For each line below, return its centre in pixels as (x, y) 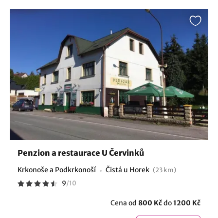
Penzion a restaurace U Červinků (81, 153)
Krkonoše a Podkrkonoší (57, 170)
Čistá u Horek (128, 170)
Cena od (124, 203)
